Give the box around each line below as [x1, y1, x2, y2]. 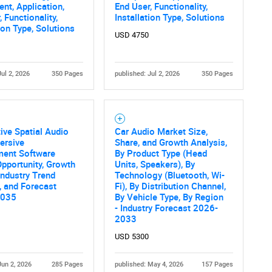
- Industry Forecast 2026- [114, 201, 218, 214]
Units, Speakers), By [114, 157, 195, 170]
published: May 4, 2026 [114, 260, 183, 268]
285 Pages [51, 260, 83, 268]
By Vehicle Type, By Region [114, 190, 223, 203]
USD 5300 [114, 232, 149, 242]
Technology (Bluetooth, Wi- [114, 168, 225, 181]
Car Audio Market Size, [114, 124, 208, 137]
